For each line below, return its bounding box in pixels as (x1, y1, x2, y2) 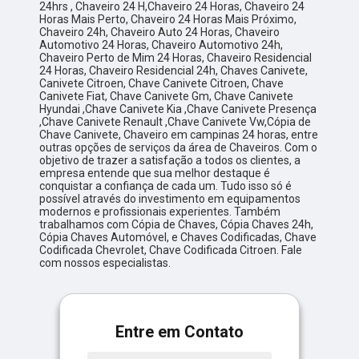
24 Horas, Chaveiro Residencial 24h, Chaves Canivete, (39, 64, 309, 78)
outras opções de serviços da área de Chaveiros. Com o (39, 141, 318, 155)
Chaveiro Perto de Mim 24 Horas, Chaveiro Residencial (39, 51, 313, 65)
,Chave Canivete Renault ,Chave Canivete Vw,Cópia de (39, 115, 312, 129)
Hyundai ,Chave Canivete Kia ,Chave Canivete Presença (39, 103, 317, 116)
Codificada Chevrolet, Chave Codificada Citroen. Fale (39, 244, 303, 257)
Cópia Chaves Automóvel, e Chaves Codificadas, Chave (39, 231, 317, 244)
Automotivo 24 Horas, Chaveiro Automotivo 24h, (39, 38, 284, 52)
